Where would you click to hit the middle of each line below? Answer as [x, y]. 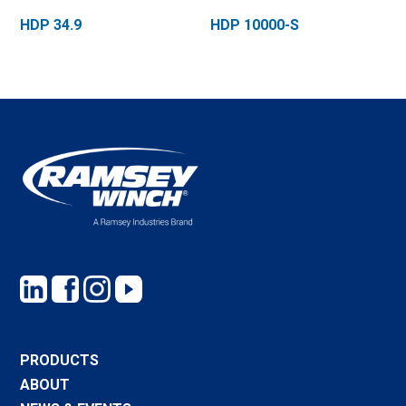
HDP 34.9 [51, 24]
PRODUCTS [60, 360]
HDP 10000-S [255, 24]
